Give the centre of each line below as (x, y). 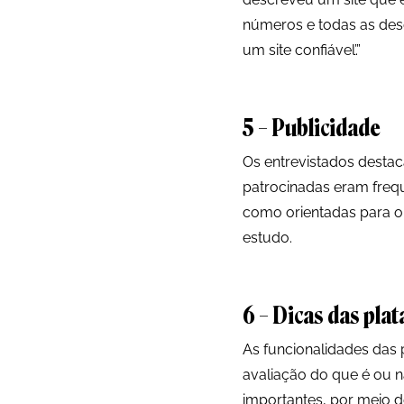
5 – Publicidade (311, 129)
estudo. (267, 238)
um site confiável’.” (301, 50)
